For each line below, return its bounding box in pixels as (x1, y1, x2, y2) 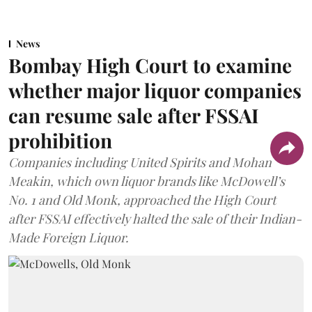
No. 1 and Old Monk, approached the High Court (8, 192, 276, 208)
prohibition (8, 127, 112, 153)
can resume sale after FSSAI (8, 102, 259, 128)
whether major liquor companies (8, 77, 302, 103)
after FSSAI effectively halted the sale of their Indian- (8, 210, 302, 227)
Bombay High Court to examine (8, 52, 292, 78)
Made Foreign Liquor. (8, 229, 129, 246)
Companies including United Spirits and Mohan (8, 154, 272, 171)
